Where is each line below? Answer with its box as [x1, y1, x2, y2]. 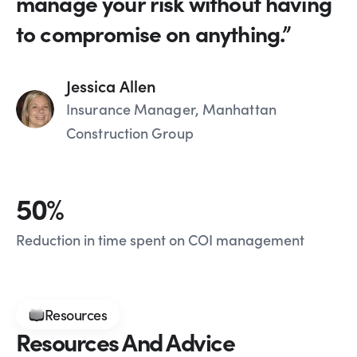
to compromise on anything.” [16, 18, 292, 49]
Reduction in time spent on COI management [16, 229, 304, 250]
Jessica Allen [66, 74, 156, 97]
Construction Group [66, 123, 194, 143]
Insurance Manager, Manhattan [66, 99, 277, 120]
